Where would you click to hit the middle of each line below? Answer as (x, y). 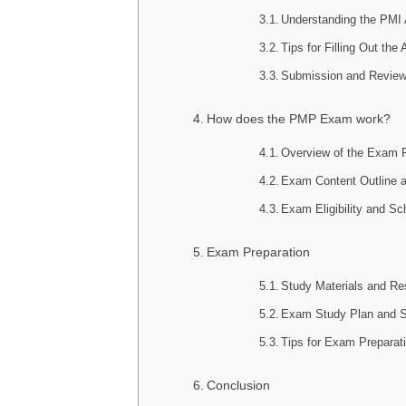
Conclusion (238, 386)
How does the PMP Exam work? (298, 119)
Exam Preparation (258, 252)
